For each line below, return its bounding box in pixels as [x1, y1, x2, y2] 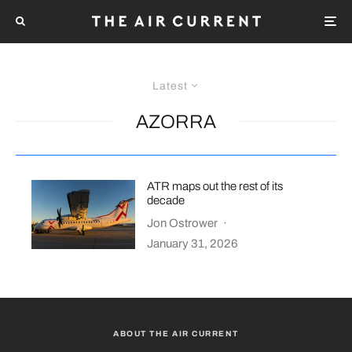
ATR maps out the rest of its [147, 179, 284, 192]
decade [147, 193, 185, 207]
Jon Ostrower [147, 216, 218, 229]
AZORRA [136, 111, 216, 132]
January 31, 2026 [147, 236, 239, 250]
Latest [152, 79, 188, 92]
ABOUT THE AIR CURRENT [113, 328, 239, 338]
